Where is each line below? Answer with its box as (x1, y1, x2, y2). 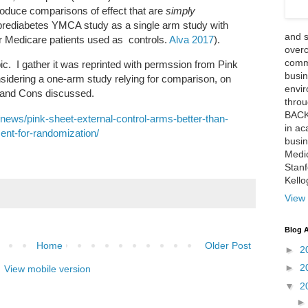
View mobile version (4, 263, 91, 275)
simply (166, 4, 195, 16)
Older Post (205, 240, 251, 252)
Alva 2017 (169, 33, 214, 45)
